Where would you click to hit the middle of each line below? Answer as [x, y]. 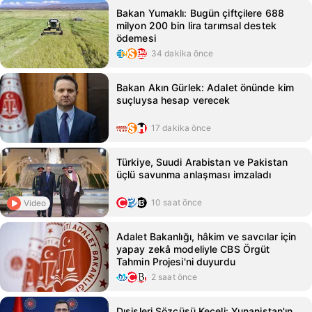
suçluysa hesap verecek [173, 100]
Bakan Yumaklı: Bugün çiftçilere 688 [200, 13]
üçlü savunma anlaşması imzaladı [194, 174]
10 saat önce [177, 202]
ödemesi [136, 38]
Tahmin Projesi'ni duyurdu [176, 262]
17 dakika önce [181, 128]
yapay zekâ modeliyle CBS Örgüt [193, 249]
